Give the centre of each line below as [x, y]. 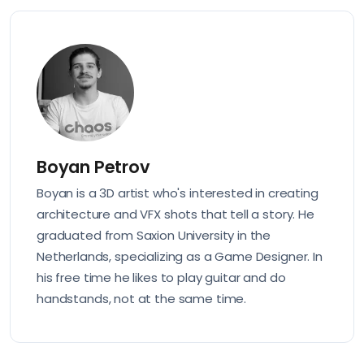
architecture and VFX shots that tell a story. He [175, 214]
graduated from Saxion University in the [154, 235]
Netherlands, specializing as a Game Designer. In [180, 256]
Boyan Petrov [93, 167]
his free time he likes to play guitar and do [161, 277]
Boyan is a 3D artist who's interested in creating [178, 193]
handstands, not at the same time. [142, 298]
